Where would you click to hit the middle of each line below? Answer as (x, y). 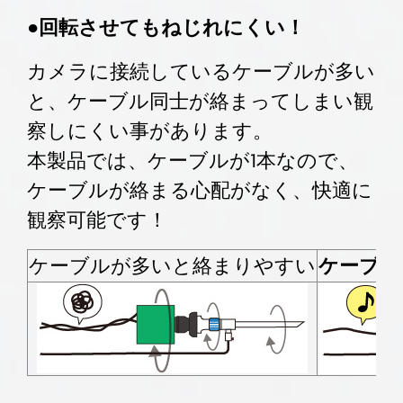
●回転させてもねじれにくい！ (166, 27)
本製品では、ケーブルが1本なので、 (193, 161)
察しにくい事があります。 (150, 131)
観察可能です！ (97, 220)
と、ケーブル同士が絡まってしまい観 (200, 101)
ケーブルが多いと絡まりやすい (172, 266)
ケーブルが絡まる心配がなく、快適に (200, 190)
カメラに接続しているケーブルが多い (201, 72)
